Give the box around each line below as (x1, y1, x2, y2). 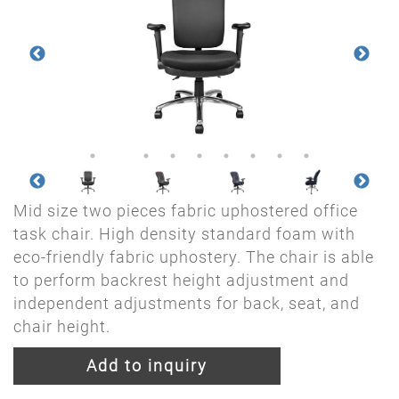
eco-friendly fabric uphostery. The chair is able (13, 248, 374, 266)
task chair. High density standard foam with (13, 224, 355, 243)
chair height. (13, 317, 110, 336)
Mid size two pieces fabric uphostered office (13, 201, 358, 220)
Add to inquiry (86, 356, 208, 375)
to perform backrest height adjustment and (13, 271, 349, 289)
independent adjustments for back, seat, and (13, 294, 360, 313)
